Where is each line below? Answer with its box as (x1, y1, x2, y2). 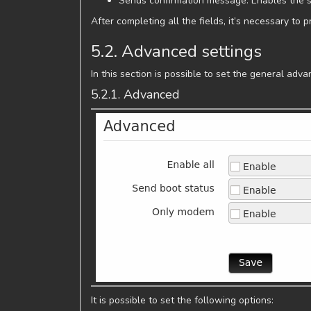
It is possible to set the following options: (91, 293, 274, 307)
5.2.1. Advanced (91, 85, 180, 103)
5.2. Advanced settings (91, 40, 262, 62)
